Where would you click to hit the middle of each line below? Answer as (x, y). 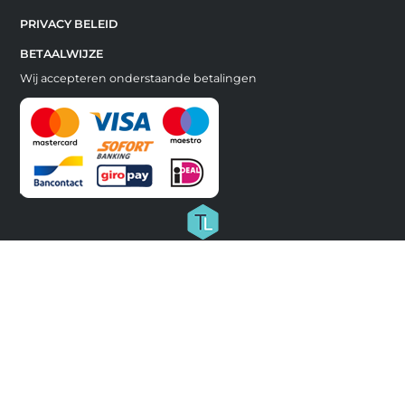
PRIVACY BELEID (68, 24)
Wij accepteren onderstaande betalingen (138, 78)
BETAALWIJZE (61, 53)
